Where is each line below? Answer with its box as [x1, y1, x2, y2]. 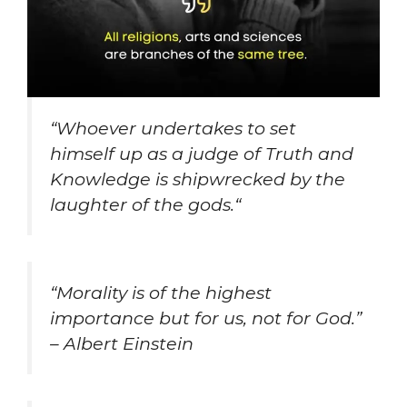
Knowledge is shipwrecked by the [50, 168, 345, 191]
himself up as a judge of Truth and [50, 143, 353, 165]
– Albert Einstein [50, 332, 194, 354]
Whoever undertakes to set [56, 117, 296, 140]
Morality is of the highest [56, 281, 272, 303]
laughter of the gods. [50, 194, 234, 216]
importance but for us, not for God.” [50, 306, 362, 329]
